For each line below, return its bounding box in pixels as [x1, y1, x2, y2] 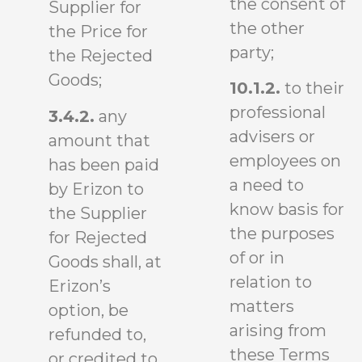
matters [229, 297, 294, 317]
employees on [229, 151, 341, 171]
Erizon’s [48, 276, 111, 296]
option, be [48, 300, 128, 320]
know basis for [229, 200, 344, 220]
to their [280, 78, 344, 99]
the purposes [229, 224, 335, 244]
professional [229, 103, 326, 123]
